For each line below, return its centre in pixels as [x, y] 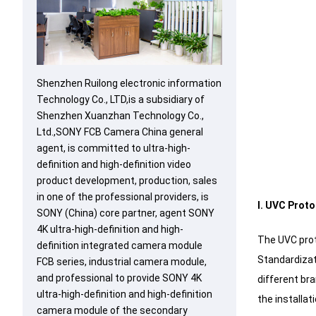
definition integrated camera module [120, 246]
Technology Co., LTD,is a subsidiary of [121, 100]
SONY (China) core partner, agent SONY [126, 213]
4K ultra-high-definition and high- [110, 230]
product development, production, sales [127, 181]
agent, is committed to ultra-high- [114, 148]
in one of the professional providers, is [123, 197]
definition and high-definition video [114, 165]
